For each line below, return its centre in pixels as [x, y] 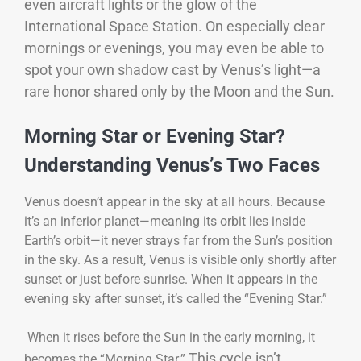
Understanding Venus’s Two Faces [172, 166]
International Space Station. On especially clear [174, 27]
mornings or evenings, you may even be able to [174, 48]
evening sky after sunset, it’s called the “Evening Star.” [176, 299]
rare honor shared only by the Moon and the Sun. [179, 92]
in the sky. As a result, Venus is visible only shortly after [180, 260]
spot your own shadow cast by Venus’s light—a [172, 70]
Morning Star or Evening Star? [155, 137]
